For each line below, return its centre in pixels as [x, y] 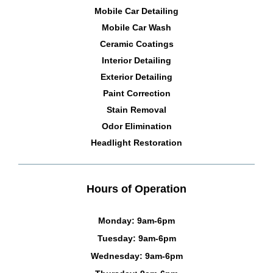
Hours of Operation [136, 189]
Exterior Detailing [136, 77]
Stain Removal [136, 110]
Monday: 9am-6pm [136, 221]
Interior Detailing [136, 61]
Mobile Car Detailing [136, 11]
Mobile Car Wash [136, 28]
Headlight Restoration [136, 143]
